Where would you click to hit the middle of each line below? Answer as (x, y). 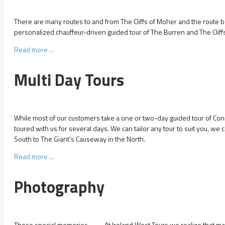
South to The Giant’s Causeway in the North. (80, 139)
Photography (59, 187)
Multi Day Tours (69, 80)
